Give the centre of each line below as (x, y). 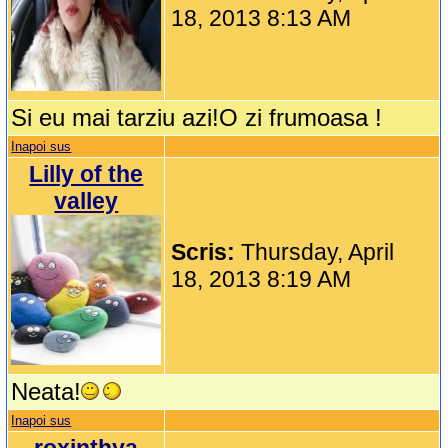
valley (86, 201)
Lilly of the (86, 174)
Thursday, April (318, 252)
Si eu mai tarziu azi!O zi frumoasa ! (197, 118)
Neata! (46, 392)
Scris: (206, 252)
